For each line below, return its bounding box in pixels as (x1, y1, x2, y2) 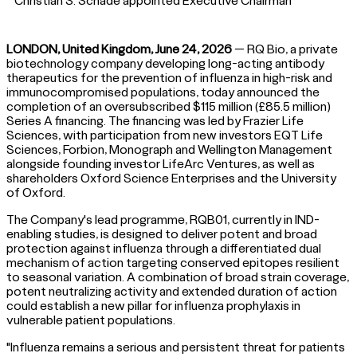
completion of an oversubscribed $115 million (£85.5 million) (6, 98, 331, 113)
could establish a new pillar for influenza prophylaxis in (6, 297, 300, 312)
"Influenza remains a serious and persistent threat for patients (6, 339, 345, 354)
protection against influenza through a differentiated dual (6, 240, 321, 255)
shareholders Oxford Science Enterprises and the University (6, 170, 336, 185)
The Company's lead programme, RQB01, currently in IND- (6, 211, 320, 226)
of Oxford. (6, 184, 68, 199)
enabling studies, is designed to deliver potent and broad (6, 226, 317, 241)
